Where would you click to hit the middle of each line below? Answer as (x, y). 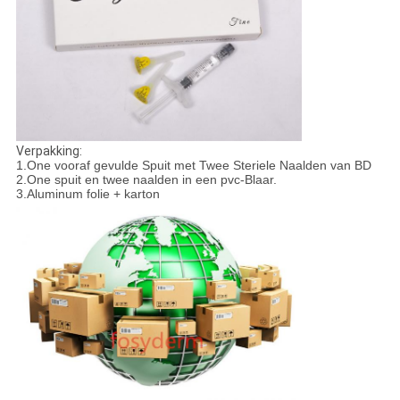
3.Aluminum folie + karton (87, 193)
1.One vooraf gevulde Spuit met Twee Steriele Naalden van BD (193, 165)
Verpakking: (49, 150)
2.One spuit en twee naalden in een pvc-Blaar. (146, 179)
